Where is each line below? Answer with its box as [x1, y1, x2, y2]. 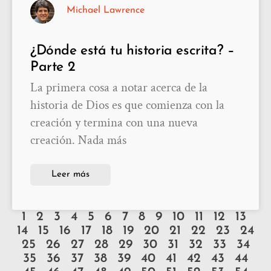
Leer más [51, 170, 90, 180]
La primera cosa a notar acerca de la [30, 79, 207, 96]
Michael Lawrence [67, 5, 145, 16]
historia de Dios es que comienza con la [30, 97, 224, 114]
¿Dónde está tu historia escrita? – [30, 44, 235, 59]
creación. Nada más [30, 132, 126, 149]
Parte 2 [30, 60, 76, 75]
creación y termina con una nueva [30, 114, 198, 131]
